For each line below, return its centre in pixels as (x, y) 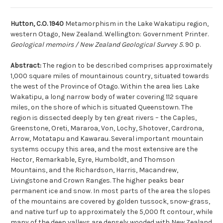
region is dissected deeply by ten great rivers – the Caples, (104, 118)
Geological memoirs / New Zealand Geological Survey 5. (97, 45)
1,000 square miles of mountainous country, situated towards (110, 76)
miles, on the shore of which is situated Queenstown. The (102, 108)
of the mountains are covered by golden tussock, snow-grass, (110, 202)
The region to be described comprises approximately (128, 66)
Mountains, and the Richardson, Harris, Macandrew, (94, 170)
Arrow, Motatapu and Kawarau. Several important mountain (107, 139)
